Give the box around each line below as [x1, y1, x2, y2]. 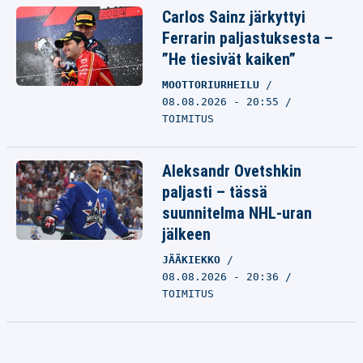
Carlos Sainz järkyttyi [162, 7, 305, 27]
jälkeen [162, 224, 211, 244]
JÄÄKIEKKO [162, 254, 227, 266]
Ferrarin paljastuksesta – [162, 28, 333, 48]
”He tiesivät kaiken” [162, 49, 296, 69]
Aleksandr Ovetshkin [162, 161, 301, 181]
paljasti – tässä [162, 182, 267, 202]
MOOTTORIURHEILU [162, 79, 266, 91]
